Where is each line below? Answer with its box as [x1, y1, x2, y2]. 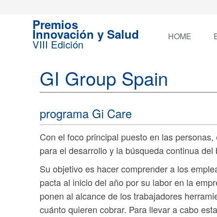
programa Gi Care [40, 105, 132, 122]
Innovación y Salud [32, 26, 139, 42]
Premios [32, 16, 78, 32]
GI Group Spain [40, 64, 169, 91]
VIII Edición [32, 37, 84, 51]
